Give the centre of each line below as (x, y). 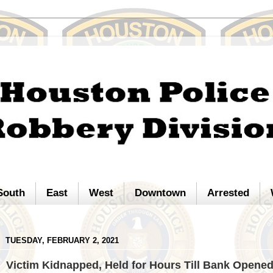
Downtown (161, 193)
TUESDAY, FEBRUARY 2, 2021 (62, 241)
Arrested (229, 193)
